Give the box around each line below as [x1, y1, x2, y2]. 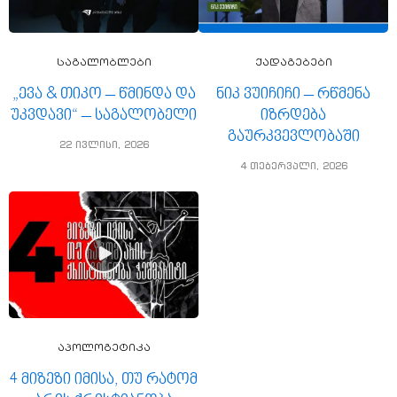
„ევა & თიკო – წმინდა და [12, 85, 196, 103]
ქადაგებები [254, 57, 332, 68]
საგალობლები [56, 57, 152, 68]
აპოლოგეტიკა [57, 342, 151, 354]
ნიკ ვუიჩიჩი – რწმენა [216, 85, 370, 103]
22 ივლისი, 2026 [58, 137, 149, 151]
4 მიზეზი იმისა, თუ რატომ [10, 370, 198, 388]
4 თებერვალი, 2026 [239, 159, 347, 172]
